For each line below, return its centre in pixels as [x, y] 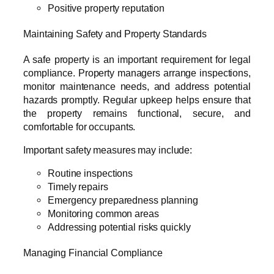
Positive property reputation [106, 8]
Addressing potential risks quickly [119, 227]
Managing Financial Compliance [93, 252]
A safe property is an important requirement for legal [137, 59]
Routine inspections [91, 173]
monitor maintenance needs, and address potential [137, 86]
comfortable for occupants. [80, 126]
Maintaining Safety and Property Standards [115, 34]
